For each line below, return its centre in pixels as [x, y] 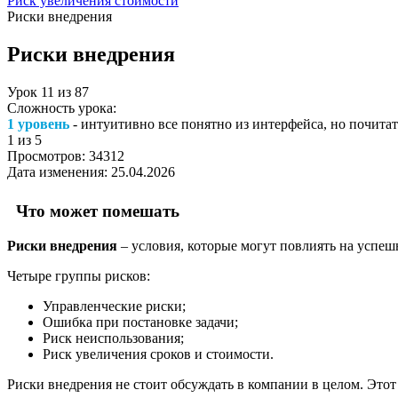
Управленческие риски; [114, 306]
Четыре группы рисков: [79, 276]
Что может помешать [93, 211]
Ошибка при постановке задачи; [140, 322]
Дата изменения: [59, 171]
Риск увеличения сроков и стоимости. [158, 354]
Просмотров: [48, 155]
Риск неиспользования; [113, 338]
